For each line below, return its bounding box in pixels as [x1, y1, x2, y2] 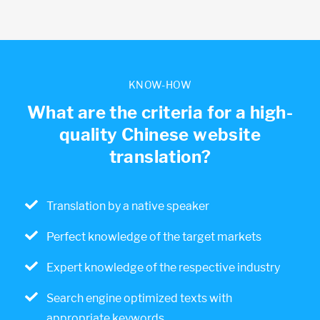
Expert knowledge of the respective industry [46, 260, 280, 274]
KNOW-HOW [128, 78, 192, 91]
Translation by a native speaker [46, 199, 209, 213]
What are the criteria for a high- [26, 101, 294, 123]
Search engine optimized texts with [46, 291, 232, 305]
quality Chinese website [59, 124, 261, 145]
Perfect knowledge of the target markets [46, 229, 261, 244]
